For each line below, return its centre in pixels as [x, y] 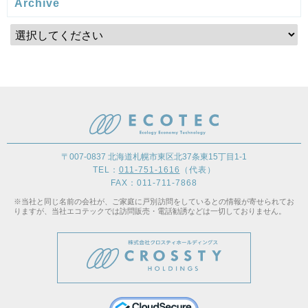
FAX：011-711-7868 [154, 183]
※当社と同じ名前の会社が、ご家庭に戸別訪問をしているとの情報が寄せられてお [154, 201]
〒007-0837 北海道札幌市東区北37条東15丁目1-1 [154, 156]
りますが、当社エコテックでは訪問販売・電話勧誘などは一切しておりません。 [150, 211]
